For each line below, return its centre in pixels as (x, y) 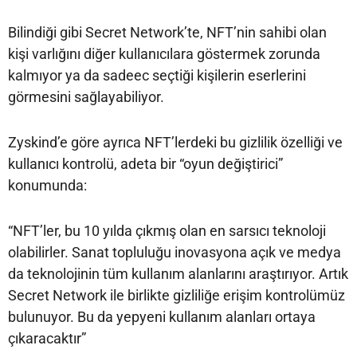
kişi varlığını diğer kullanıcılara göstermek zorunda (164, 53)
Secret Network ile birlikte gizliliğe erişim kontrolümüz (177, 295)
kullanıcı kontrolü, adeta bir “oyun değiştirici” (145, 163)
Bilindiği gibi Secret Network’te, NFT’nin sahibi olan (167, 32)
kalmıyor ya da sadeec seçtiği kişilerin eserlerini (157, 75)
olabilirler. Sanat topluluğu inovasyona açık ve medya (175, 252)
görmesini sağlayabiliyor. (86, 96)
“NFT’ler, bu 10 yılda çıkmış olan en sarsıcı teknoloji (167, 230)
